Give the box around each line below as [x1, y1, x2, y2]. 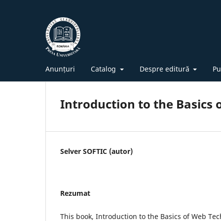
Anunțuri [45, 64, 75, 74]
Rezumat [60, 188, 90, 198]
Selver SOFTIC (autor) [60, 146, 133, 156]
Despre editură [139, 64, 191, 74]
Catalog [91, 64, 118, 74]
